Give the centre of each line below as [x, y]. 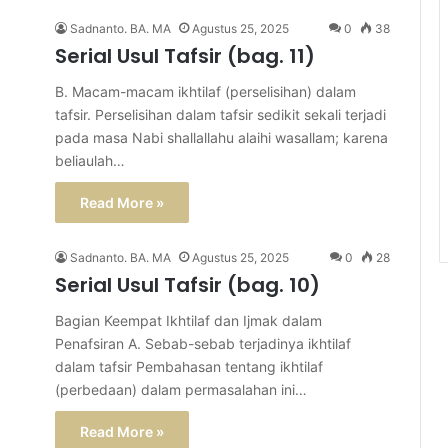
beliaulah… [90, 160]
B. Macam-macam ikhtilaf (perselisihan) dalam [205, 91]
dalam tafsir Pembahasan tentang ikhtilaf [189, 366]
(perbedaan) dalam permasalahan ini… [181, 389]
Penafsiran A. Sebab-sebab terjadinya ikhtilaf [203, 343]
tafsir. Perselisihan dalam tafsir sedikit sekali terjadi [220, 114]
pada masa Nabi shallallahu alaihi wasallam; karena [221, 137]
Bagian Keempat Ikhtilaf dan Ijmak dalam [188, 320]
